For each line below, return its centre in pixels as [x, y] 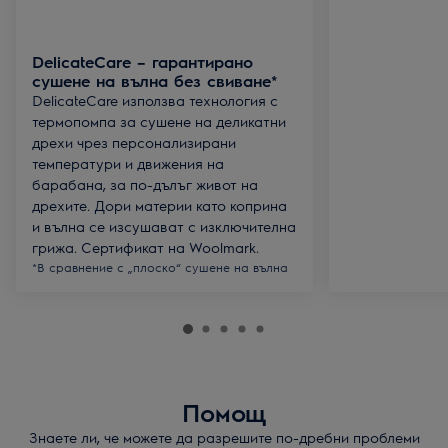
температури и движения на [128, 163]
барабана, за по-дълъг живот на [145, 184]
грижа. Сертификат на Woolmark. [145, 247]
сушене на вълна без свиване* [154, 80]
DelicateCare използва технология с [155, 100]
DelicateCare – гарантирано [142, 61]
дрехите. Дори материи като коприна [159, 205]
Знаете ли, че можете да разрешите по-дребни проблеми [224, 437]
